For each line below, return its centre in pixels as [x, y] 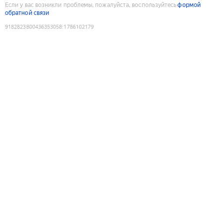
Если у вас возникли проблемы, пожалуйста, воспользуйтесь [91, 5]
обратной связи [27, 13]
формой [189, 5]
